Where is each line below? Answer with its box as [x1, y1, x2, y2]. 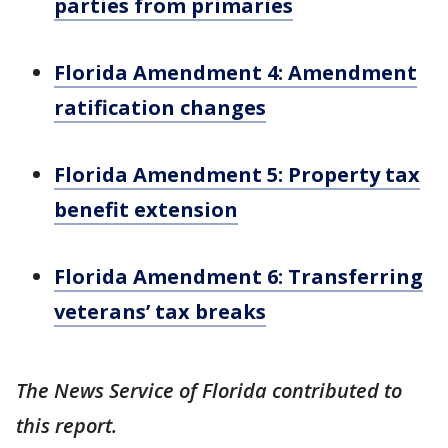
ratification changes [54, 94, 266, 121]
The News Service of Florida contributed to [16, 377, 402, 404]
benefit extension [54, 196, 238, 223]
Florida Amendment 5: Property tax [54, 161, 420, 188]
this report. [16, 412, 117, 439]
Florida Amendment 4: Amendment [54, 59, 417, 86]
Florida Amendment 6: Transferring [54, 263, 423, 290]
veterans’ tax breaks [54, 298, 266, 325]
